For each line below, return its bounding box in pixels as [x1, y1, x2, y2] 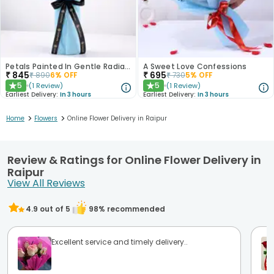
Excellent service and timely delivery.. [51, 237, 188, 248]
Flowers [34, 113, 57, 123]
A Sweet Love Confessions [143, 61, 247, 72]
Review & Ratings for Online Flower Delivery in [7, 152, 261, 168]
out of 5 [38, 204, 70, 215]
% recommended [98, 204, 165, 215]
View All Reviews [7, 176, 85, 191]
